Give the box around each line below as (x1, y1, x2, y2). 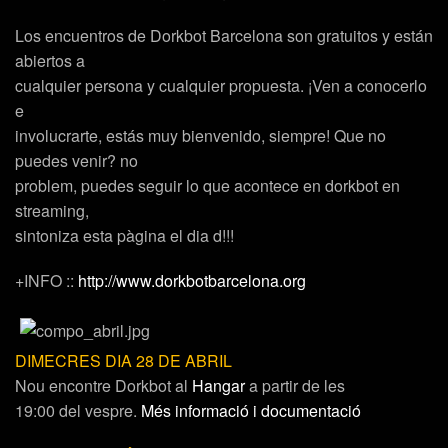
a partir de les (245, 373, 345, 397)
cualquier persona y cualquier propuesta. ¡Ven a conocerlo (15, 73, 427, 97)
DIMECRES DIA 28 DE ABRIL (15, 348, 232, 372)
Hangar (192, 373, 245, 397)
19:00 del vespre (15, 398, 133, 422)
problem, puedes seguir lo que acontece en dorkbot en (15, 173, 400, 197)
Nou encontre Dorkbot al (15, 373, 192, 397)
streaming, (15, 198, 89, 222)
